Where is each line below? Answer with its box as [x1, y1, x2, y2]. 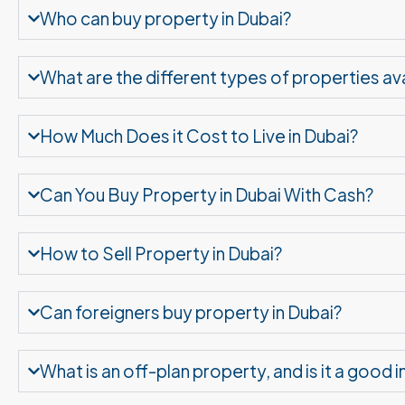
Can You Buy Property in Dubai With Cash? [40, 183, 374, 205]
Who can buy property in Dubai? [40, 6, 292, 29]
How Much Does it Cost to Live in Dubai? [40, 124, 359, 146]
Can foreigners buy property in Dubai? [40, 300, 343, 323]
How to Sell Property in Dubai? [40, 241, 283, 264]
